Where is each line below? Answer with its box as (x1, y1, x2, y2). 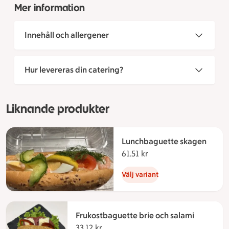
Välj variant (122, 170, 158, 179)
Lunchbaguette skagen (122, 136, 207, 147)
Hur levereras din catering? (25, 65, 123, 75)
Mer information (14, 2, 85, 14)
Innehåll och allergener (25, 30, 109, 40)
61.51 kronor (148, 149, 192, 159)
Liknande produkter (6, 101, 109, 117)
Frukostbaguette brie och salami (76, 211, 194, 221)
